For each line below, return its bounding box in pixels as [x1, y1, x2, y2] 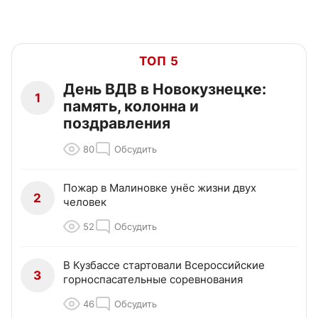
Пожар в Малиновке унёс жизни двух [63, 181, 256, 195]
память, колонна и [63, 97, 199, 116]
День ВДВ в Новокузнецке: [63, 80, 266, 99]
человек [63, 195, 106, 209]
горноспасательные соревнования [63, 273, 243, 287]
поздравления [63, 114, 170, 133]
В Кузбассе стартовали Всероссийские [63, 258, 265, 273]
